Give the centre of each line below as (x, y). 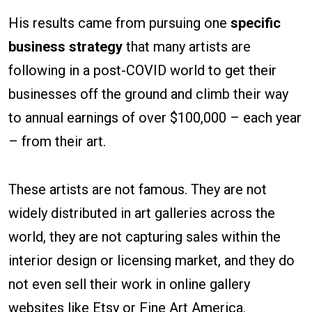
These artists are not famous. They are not (138, 190)
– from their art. (57, 142)
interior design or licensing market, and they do (151, 261)
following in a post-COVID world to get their (142, 71)
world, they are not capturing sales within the (145, 237)
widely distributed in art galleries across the (142, 213)
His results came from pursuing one (119, 23)
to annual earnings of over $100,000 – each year (155, 118)
